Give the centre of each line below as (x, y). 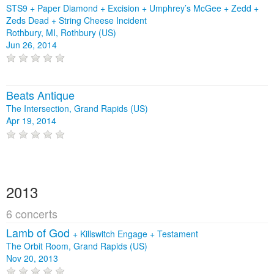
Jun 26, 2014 (31, 44)
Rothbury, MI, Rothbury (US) (61, 32)
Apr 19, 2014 (31, 121)
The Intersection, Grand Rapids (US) (77, 109)
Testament (178, 233)
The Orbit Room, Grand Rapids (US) (77, 246)
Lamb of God (39, 232)
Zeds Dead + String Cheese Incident (76, 20)
